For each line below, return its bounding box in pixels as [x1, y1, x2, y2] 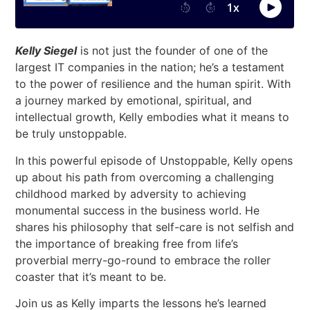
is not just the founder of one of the [77, 44, 268, 58]
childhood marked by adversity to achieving [15, 186, 247, 201]
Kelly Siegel [15, 44, 77, 58]
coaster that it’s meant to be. [15, 269, 167, 284]
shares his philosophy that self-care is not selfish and [15, 219, 295, 234]
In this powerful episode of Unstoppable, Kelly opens [15, 153, 293, 167]
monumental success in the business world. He [15, 203, 260, 217]
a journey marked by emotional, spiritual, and [15, 93, 253, 108]
